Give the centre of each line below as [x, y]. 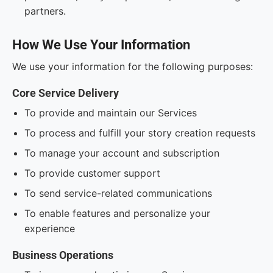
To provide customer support [92, 173]
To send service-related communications [118, 193]
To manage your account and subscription [122, 153]
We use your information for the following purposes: [133, 66]
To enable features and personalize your [117, 213]
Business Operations [63, 255]
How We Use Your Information [101, 45]
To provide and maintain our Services [111, 113]
